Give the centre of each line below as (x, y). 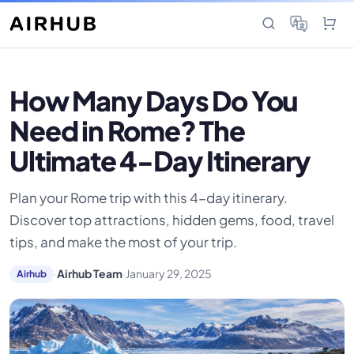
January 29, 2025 (168, 274)
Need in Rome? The (127, 130)
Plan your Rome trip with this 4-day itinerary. (149, 197)
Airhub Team (89, 274)
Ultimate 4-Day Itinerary (160, 160)
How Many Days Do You (154, 100)
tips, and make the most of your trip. (124, 241)
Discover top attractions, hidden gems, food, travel (172, 219)
